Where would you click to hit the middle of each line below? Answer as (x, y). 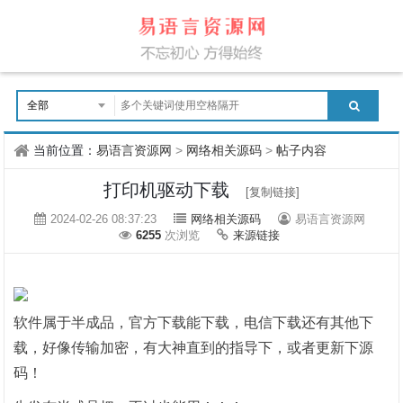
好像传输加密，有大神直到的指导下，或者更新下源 (208, 348)
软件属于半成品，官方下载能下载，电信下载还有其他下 (194, 322)
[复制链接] (273, 192)
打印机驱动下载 (169, 190)
